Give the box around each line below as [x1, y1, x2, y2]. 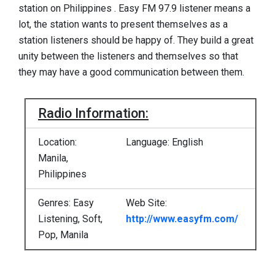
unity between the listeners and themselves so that [18, 50, 238, 62]
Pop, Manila [38, 228, 88, 241]
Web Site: [126, 196, 169, 209]
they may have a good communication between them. [18, 66, 244, 78]
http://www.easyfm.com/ [126, 212, 238, 225]
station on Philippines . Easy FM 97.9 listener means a [18, 2, 250, 14]
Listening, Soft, [38, 212, 103, 225]
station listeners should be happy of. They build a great [18, 34, 254, 46]
